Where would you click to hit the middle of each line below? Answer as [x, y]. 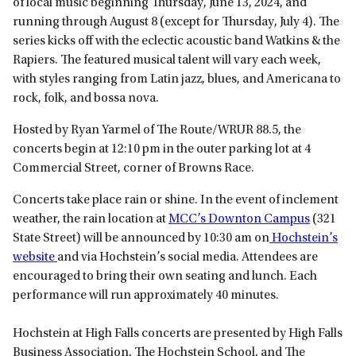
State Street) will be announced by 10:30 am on [141, 239]
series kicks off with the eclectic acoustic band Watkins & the [176, 42]
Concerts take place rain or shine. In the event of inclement [176, 201]
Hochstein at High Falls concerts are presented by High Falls [178, 334]
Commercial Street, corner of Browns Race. [133, 169]
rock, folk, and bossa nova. [86, 99]
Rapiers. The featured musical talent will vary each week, [167, 61]
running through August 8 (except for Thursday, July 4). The [176, 23]
